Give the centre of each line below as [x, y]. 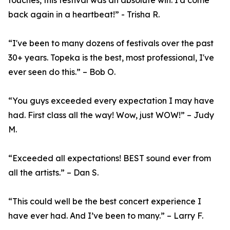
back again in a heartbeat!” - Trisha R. [84, 15]
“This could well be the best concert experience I [105, 202]
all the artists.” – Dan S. [53, 173]
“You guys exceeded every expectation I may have [111, 101]
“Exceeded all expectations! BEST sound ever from [110, 158]
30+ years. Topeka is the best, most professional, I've [111, 58]
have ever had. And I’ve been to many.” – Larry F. [106, 216]
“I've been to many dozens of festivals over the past [111, 43]
